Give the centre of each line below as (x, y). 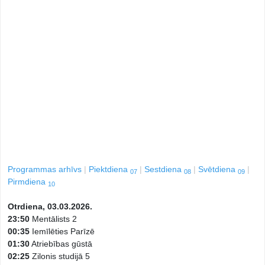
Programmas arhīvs (45, 169)
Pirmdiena (28, 182)
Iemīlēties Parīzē (62, 231)
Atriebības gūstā (61, 244)
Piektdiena (109, 169)
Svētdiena (218, 169)
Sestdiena (164, 169)
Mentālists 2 (53, 219)
